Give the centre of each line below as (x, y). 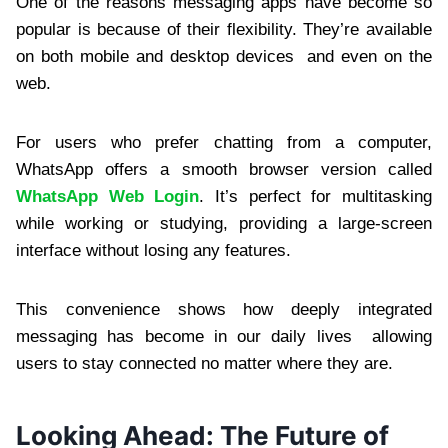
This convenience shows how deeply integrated (224, 309)
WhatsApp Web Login (108, 196)
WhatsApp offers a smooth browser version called (224, 169)
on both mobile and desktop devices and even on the (224, 56)
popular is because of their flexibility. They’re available (224, 29)
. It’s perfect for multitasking (316, 196)
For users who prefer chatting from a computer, (224, 142)
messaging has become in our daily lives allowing (224, 336)
